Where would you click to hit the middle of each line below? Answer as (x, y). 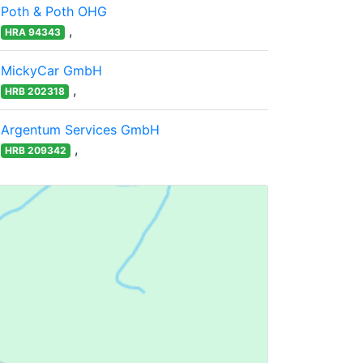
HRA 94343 (32, 32)
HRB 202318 (34, 91)
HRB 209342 (35, 150)
